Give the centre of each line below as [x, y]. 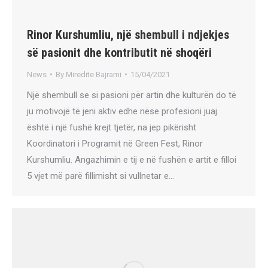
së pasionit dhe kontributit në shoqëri [119, 52]
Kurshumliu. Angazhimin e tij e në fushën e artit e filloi [132, 159]
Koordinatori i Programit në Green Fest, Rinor [115, 143]
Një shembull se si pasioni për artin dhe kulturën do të [132, 95]
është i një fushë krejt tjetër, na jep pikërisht [112, 127]
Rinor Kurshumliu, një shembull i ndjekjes [128, 34]
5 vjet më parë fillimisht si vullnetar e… [100, 176]
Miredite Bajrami [94, 74]
